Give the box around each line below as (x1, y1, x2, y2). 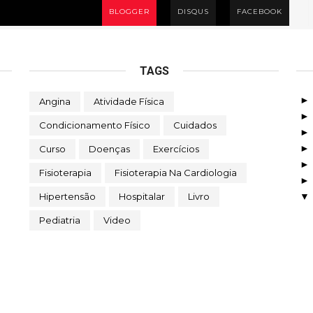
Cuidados (173, 119, 217, 131)
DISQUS (177, 7, 209, 16)
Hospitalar (118, 191, 165, 202)
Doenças (88, 143, 130, 154)
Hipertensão (38, 191, 96, 202)
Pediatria (38, 214, 80, 226)
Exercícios (152, 143, 199, 154)
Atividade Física (93, 96, 164, 107)
